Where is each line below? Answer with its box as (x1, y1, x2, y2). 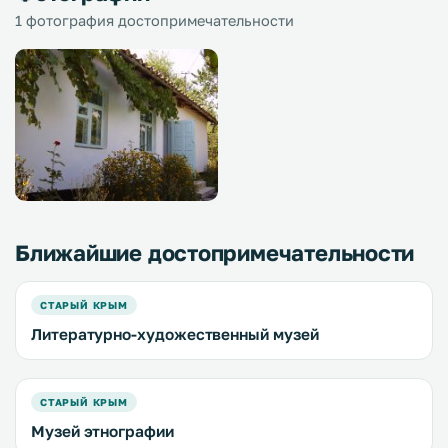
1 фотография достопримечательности (15, 12, 294, 29)
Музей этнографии (31, 422, 174, 441)
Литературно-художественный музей (31, 325, 319, 344)
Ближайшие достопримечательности (15, 239, 415, 267)
